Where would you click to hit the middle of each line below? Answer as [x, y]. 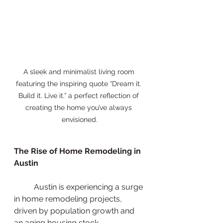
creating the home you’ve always [80, 107]
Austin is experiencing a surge [24, 187]
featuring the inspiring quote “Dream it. [80, 83]
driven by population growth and [75, 211]
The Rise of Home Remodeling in [78, 151]
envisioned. [80, 119]
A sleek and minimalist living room [80, 71]
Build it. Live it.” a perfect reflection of [80, 95]
